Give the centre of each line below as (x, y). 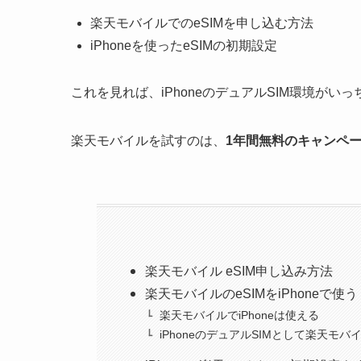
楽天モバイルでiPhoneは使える (240, 315)
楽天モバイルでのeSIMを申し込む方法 (202, 23)
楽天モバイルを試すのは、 (148, 141)
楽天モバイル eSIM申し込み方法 (239, 272)
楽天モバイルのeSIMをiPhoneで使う (252, 294)
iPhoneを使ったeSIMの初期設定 (184, 46)
